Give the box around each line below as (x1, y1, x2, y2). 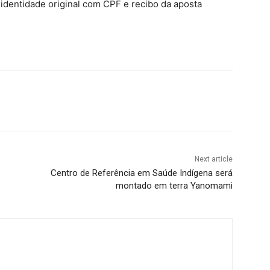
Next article (194, 155, 233, 164)
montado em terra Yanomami (115, 180, 233, 192)
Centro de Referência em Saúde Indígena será (50, 168, 233, 179)
